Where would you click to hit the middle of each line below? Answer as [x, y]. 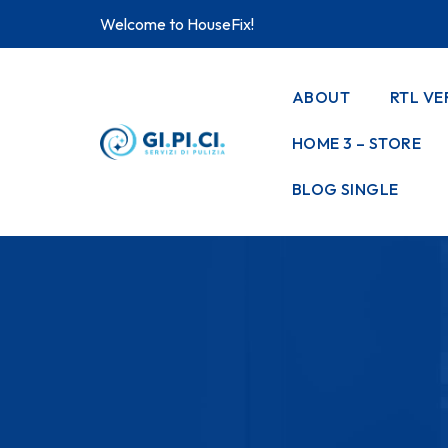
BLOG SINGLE [345, 189]
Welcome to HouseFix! [177, 23]
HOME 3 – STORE [356, 143]
